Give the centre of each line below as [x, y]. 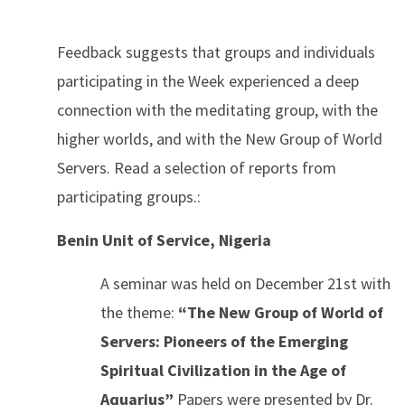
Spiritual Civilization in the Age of [223, 371]
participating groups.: [129, 197]
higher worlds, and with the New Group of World [220, 139]
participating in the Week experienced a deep [208, 81]
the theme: [139, 313]
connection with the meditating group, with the [217, 110]
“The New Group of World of [281, 313]
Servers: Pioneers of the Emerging [224, 342]
